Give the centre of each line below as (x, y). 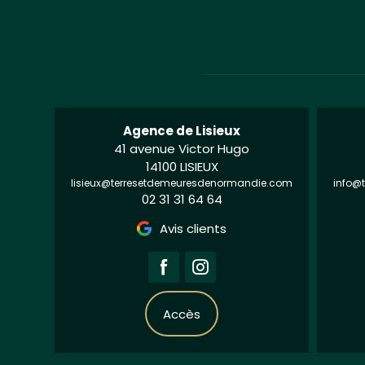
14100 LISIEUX (182, 167)
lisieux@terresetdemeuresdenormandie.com (182, 183)
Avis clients (193, 229)
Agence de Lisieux (182, 131)
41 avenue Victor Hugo (182, 149)
